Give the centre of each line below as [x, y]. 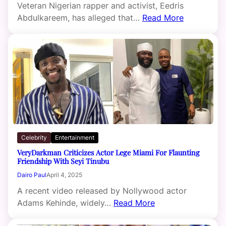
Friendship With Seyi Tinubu [63, 161]
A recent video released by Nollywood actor [102, 191]
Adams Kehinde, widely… [65, 203]
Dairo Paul [32, 175]
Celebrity [34, 138]
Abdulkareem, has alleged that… [80, 18]
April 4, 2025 [64, 175]
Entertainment [75, 138]
